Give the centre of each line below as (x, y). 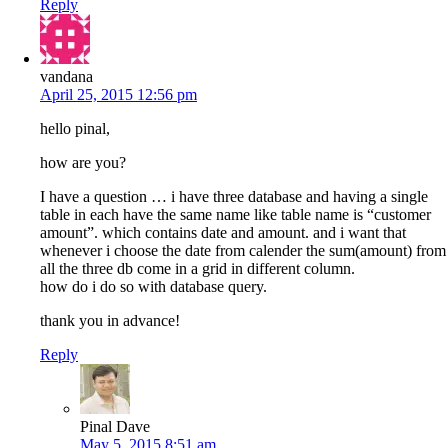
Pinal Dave (115, 426)
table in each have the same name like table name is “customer (235, 214)
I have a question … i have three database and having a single (234, 196)
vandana (66, 76)
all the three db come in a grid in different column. (197, 268)
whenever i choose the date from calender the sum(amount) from (243, 250)
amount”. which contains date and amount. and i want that (223, 232)
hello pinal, (75, 128)
